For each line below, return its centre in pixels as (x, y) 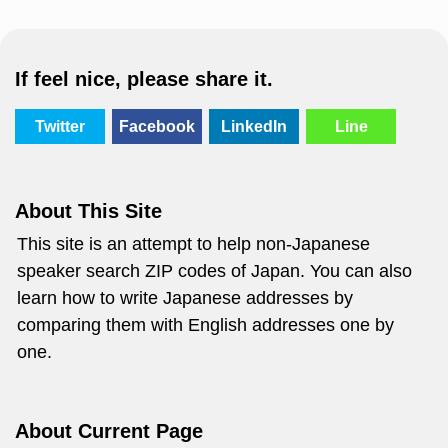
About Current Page (109, 431)
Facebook (157, 126)
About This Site (88, 211)
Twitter (60, 126)
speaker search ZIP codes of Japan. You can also (214, 271)
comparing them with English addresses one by (205, 325)
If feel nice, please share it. (144, 79)
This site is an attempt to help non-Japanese (193, 244)
